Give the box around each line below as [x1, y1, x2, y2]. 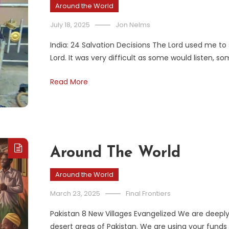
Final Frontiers [126, 189, 171, 199]
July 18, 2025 [50, 19, 90, 30]
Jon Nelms [116, 19, 150, 30]
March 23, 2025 [50, 189, 100, 199]
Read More [50, 76, 88, 87]
